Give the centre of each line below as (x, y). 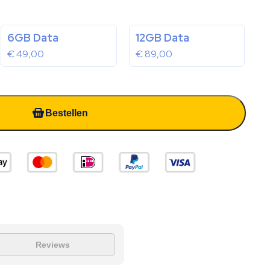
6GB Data (33, 38)
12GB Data (162, 38)
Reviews (52, 245)
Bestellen (66, 113)
